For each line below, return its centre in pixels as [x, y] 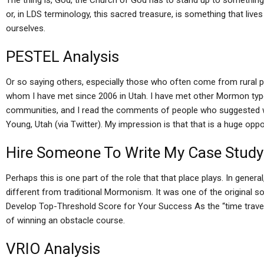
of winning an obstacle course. [65, 220]
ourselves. [26, 28]
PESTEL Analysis [62, 57]
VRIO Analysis [53, 249]
